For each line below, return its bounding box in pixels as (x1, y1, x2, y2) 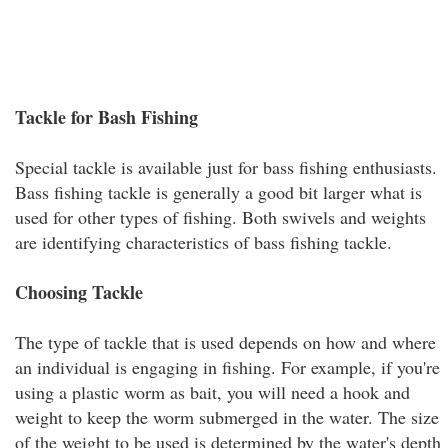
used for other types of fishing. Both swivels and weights (15, 205, 426, 229)
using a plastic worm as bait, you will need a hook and (15, 380, 410, 404)
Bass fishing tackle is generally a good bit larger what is (15, 180, 422, 204)
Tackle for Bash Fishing (15, 104, 198, 130)
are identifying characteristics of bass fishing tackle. (15, 230, 392, 254)
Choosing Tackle (15, 279, 143, 305)
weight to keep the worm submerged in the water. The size (15, 405, 439, 429)
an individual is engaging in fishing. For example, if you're (15, 355, 440, 379)
